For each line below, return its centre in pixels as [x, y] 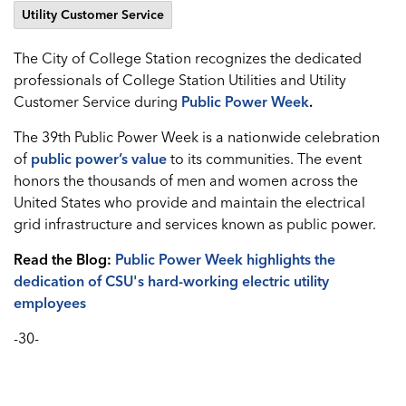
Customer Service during [96, 101]
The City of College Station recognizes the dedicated [188, 58]
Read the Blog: [64, 259]
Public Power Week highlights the [225, 259]
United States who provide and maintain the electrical [189, 202]
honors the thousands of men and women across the [186, 180]
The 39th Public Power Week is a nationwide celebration [197, 137]
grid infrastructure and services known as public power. [197, 224]
